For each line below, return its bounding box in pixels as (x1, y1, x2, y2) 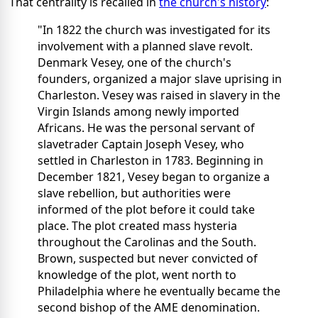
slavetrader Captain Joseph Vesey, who (38, 136, 244, 152)
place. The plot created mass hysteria (38, 217, 237, 234)
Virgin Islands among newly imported (38, 103, 239, 119)
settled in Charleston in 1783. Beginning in (38, 152, 263, 168)
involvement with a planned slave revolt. (38, 38, 253, 54)
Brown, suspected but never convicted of (38, 250, 258, 266)
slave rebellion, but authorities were (38, 185, 231, 201)
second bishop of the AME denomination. (38, 299, 260, 315)
